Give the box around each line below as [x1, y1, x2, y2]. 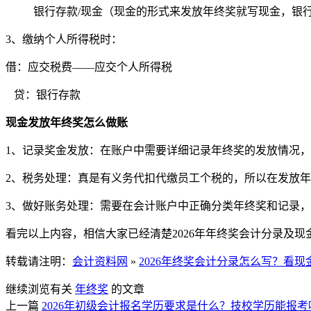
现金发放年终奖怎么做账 [6, 116, 128, 128]
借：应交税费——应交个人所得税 [6, 60, 172, 73]
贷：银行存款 [6, 88, 81, 101]
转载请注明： [6, 255, 72, 267]
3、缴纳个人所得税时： [6, 33, 122, 45]
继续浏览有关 [6, 283, 75, 295]
